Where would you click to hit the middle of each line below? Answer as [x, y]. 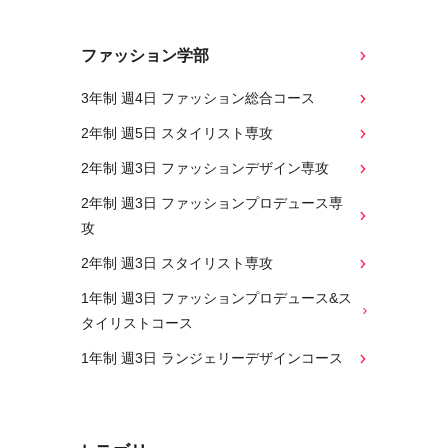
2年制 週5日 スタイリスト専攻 [177, 133]
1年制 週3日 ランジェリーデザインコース [212, 358]
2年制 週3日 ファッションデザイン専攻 [205, 168]
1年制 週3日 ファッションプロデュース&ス [216, 298]
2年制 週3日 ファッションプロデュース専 [212, 203]
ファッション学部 [145, 55]
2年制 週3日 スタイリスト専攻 [177, 263]
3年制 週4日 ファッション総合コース [198, 98]
